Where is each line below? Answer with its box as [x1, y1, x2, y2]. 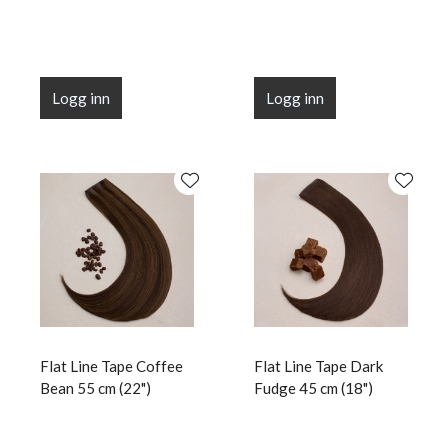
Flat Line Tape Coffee [40, 357, 183, 375]
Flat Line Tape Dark [254, 357, 383, 375]
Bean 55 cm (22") [40, 379, 151, 397]
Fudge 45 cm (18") [254, 379, 373, 397]
